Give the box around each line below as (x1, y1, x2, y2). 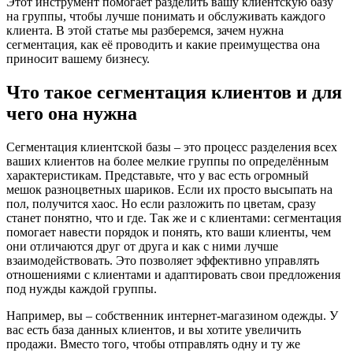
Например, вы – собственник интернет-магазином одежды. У (6, 309, 338, 323)
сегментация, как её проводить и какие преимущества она (6, 38, 320, 52)
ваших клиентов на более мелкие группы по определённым (6, 154, 329, 169)
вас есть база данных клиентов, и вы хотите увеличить (6, 323, 301, 337)
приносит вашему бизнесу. (6, 52, 150, 66)
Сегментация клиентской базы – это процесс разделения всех (6, 140, 337, 154)
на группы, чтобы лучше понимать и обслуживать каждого (6, 9, 325, 24)
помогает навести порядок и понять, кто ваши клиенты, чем (6, 225, 331, 240)
